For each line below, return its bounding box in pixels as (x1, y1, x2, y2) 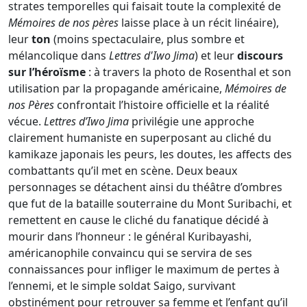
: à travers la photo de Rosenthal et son (86, 64, 291, 79)
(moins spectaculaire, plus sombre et (51, 31, 245, 47)
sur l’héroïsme (8, 64, 86, 79)
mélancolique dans (8, 47, 109, 63)
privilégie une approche (129, 113, 254, 129)
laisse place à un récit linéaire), (119, 14, 279, 30)
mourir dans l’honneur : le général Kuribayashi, (8, 228, 251, 244)
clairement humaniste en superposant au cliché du (8, 130, 271, 145)
